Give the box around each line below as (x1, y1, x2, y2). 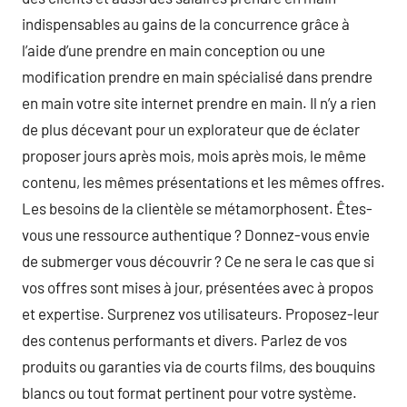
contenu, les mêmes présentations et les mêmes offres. (22, 173, 385, 191)
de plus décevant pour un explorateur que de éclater (22, 120, 360, 138)
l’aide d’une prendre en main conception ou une (22, 41, 325, 59)
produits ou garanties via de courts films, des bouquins (22, 357, 375, 375)
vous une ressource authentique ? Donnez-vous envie (22, 225, 370, 243)
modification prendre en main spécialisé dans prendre (22, 67, 372, 85)
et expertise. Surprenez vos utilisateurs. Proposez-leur (22, 304, 379, 323)
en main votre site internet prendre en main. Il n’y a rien (22, 94, 376, 112)
